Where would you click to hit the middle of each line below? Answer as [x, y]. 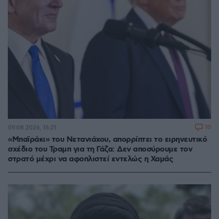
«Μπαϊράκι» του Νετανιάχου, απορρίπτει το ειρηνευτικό [107, 140]
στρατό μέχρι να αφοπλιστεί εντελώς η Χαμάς [90, 159]
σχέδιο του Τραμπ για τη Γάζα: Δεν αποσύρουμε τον [100, 150]
